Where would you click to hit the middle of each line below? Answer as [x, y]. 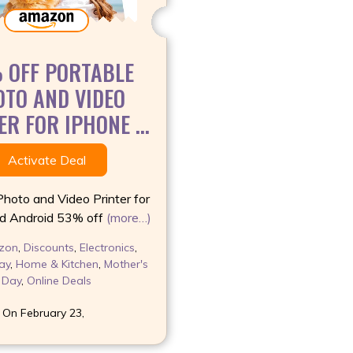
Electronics [107, 247]
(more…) [128, 217]
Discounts [49, 247]
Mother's [126, 264]
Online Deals [59, 280]
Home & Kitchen [57, 264]
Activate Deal [46, 160]
